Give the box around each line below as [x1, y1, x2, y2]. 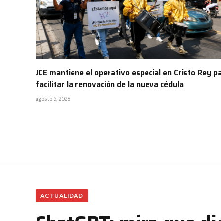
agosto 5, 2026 [36, 95, 70, 102]
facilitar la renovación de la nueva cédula [36, 77, 184, 92]
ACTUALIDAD [40, 192, 83, 200]
